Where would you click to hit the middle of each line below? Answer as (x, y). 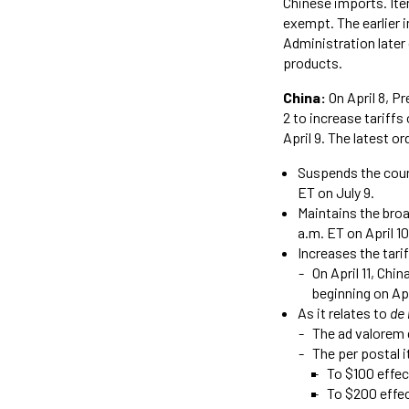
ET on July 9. (336, 192)
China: (306, 97)
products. (313, 63)
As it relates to (344, 313)
